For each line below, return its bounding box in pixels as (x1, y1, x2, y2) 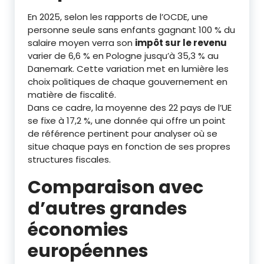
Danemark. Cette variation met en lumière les (28, 62, 229, 75)
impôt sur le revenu (135, 36, 227, 49)
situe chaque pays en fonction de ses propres (28, 140, 230, 153)
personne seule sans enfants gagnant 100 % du (28, 23, 235, 36)
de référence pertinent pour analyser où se (28, 127, 217, 140)
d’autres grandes (28, 196, 187, 221)
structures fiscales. (28, 153, 111, 166)
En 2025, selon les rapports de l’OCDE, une (28, 10, 208, 23)
